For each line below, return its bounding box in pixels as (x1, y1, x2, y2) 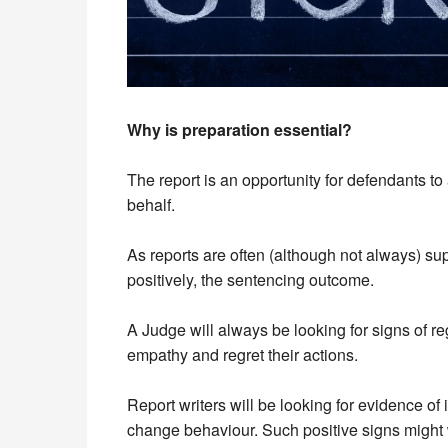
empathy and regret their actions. (127, 342, 358, 366)
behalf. (127, 192, 175, 216)
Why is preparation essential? (127, 117, 352, 141)
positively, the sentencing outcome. (127, 267, 374, 291)
